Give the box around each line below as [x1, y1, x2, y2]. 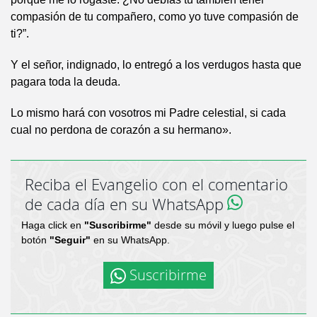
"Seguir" [50, 234, 91, 246]
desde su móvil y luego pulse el [151, 219, 294, 231]
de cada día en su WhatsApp [25, 194, 224, 215]
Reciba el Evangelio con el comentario [25, 174, 288, 195]
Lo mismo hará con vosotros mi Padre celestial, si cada [11, 107, 286, 120]
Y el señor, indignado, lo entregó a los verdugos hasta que [11, 59, 301, 71]
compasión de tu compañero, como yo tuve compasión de [11, 11, 299, 23]
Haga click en [21, 219, 84, 231]
